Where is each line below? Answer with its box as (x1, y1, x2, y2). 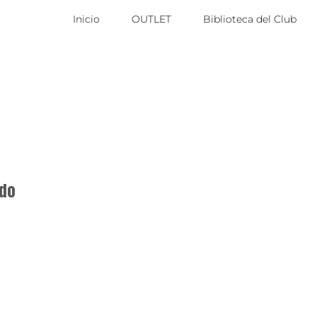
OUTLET (132, 13, 172, 25)
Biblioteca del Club (203, 13, 297, 25)
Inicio (73, 13, 100, 25)
